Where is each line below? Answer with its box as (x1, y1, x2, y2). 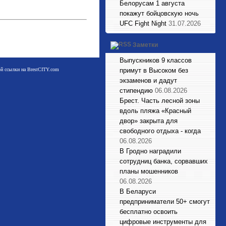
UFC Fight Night (120, 20, 166, 27)
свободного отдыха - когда (120, 127, 201, 135)
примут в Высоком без (120, 67, 188, 74)
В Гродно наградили (120, 147, 181, 155)
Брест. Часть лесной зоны (120, 97, 200, 104)
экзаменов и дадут (120, 77, 177, 84)
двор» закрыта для (120, 117, 178, 125)
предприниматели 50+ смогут (120, 198, 210, 205)
